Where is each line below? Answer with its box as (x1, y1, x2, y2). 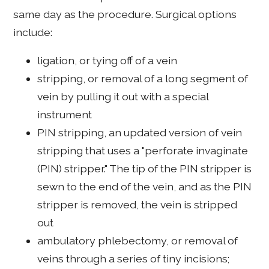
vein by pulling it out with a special (37, 90, 209, 103)
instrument (37, 108, 92, 121)
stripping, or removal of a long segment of (37, 72, 249, 85)
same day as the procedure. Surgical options (13, 7, 237, 20)
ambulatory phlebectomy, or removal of (37, 234, 238, 247)
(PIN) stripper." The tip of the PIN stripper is (37, 162, 252, 175)
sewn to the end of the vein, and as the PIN (37, 180, 252, 193)
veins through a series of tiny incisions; (37, 252, 230, 265)
